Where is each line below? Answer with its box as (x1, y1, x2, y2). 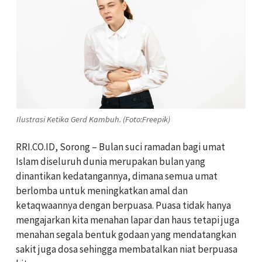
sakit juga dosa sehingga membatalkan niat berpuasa (16, 243, 237, 256)
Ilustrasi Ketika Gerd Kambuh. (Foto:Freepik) (16, 113, 170, 125)
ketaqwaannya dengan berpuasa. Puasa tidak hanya (16, 199, 231, 212)
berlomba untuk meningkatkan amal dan (16, 184, 188, 198)
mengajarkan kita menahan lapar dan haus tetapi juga (16, 213, 239, 227)
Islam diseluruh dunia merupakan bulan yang (16, 155, 205, 168)
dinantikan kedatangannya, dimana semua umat (16, 170, 218, 183)
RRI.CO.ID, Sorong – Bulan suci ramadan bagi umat (16, 140, 225, 154)
